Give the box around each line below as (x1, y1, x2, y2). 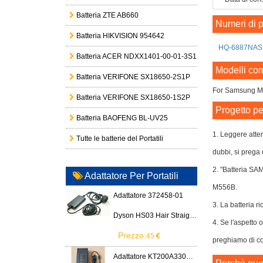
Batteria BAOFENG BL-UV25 (75, 114, 168, 122)
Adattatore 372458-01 (113, 191, 184, 200)
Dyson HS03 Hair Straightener (190, 211, 197, 220)
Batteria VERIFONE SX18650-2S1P (75, 73, 190, 81)
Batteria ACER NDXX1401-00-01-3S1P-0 (75, 52, 208, 60)
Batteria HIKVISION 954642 (75, 32, 164, 40)
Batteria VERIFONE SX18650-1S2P (75, 93, 190, 102)
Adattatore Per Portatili (83, 171, 178, 181)
